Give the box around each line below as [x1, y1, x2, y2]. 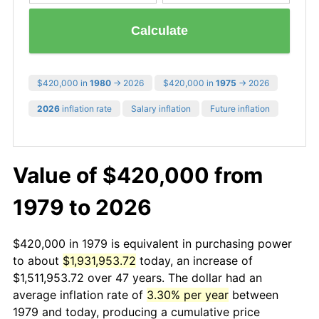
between [229, 287, 278, 302]
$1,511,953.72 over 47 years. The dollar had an [13, 270, 262, 285]
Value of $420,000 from [13, 162, 263, 188]
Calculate [131, 23, 188, 38]
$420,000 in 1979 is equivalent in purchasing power [13, 236, 292, 251]
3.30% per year [147, 287, 229, 302]
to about [13, 253, 63, 268]
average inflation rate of [13, 287, 147, 302]
